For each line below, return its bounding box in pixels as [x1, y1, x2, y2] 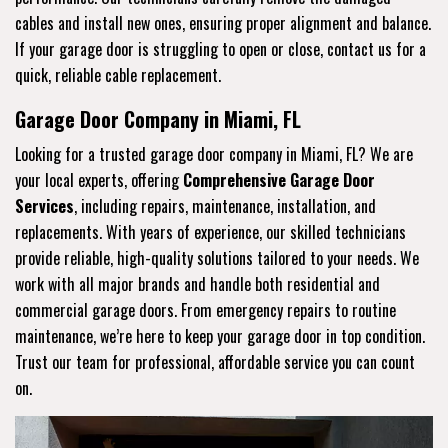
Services [15, 193, 74, 218]
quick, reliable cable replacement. [15, 62, 221, 87]
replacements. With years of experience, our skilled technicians [15, 219, 406, 244]
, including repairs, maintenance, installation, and [74, 193, 376, 218]
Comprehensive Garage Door [183, 167, 375, 192]
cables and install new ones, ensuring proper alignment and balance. [15, 10, 431, 35]
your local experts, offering [15, 167, 183, 192]
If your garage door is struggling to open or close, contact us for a [15, 36, 426, 61]
